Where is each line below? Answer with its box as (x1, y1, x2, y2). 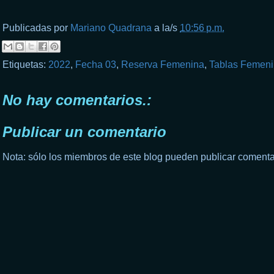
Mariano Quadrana (70, 22, 152, 33)
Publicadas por (2, 22, 70, 33)
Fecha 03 (75, 59, 116, 70)
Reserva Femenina (121, 59, 204, 70)
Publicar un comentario (2, 123, 166, 140)
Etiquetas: (2, 59, 48, 70)
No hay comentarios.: (2, 91, 152, 108)
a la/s (154, 22, 180, 33)
